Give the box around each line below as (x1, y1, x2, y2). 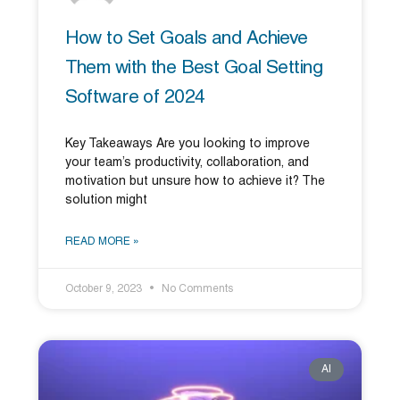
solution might (64, 194, 147, 206)
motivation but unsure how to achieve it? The (64, 175, 325, 187)
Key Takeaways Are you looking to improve (64, 137, 310, 150)
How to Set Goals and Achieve (64, 29, 308, 47)
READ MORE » (64, 236, 139, 246)
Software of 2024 (64, 88, 205, 106)
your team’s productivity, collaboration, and (64, 156, 309, 169)
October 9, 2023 (64, 283, 145, 294)
